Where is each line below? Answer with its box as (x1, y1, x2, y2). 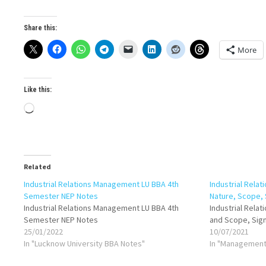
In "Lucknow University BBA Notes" (24, 238, 145, 249)
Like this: (24, 85, 52, 94)
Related (24, 162, 52, 171)
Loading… (34, 102, 81, 116)
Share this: (24, 24, 58, 32)
